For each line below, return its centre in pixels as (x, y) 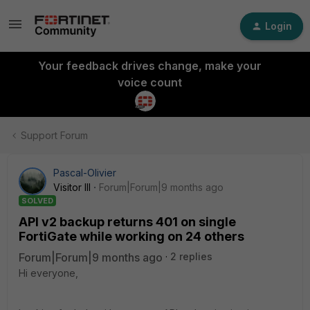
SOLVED (37, 201)
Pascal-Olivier (85, 173)
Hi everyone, (48, 273)
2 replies (191, 256)
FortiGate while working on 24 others (131, 236)
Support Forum (54, 135)
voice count (149, 82)
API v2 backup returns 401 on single (127, 222)
